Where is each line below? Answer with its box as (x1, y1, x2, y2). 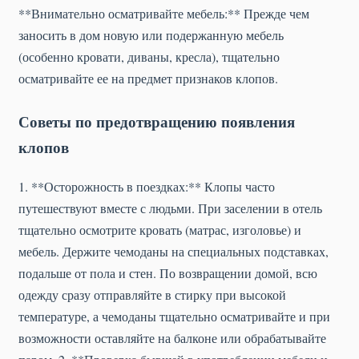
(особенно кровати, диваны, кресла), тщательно (18, 48, 280, 66)
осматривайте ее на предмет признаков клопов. (18, 70, 278, 87)
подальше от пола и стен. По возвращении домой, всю (18, 264, 317, 282)
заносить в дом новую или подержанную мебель (18, 26, 284, 44)
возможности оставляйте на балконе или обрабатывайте (18, 329, 326, 347)
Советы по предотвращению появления (18, 111, 295, 134)
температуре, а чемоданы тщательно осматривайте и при (18, 308, 330, 325)
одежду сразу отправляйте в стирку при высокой (18, 286, 286, 304)
